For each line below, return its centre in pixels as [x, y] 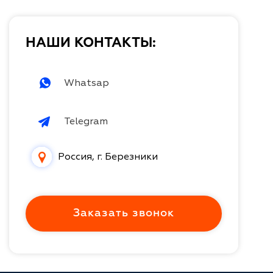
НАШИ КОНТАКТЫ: [91, 43]
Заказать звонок [124, 213]
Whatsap [87, 83]
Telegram [86, 122]
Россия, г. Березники [108, 157]
